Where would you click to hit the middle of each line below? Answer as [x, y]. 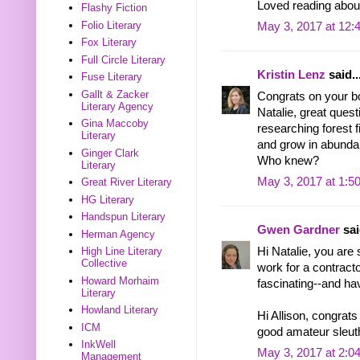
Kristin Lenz [291, 75]
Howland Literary [120, 310]
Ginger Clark [110, 153]
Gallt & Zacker [115, 94]
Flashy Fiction [115, 8]
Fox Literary [109, 43]
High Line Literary [122, 252]
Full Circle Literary [124, 59]
